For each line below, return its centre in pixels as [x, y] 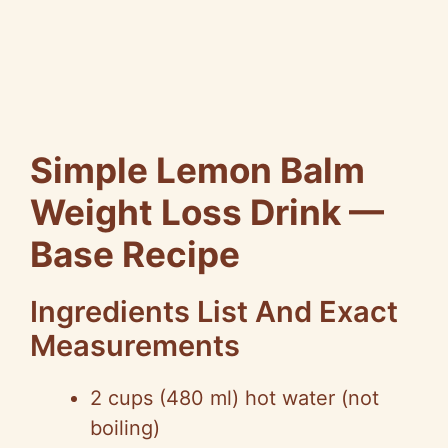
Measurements [135, 346]
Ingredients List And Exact [214, 312]
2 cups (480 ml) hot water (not [234, 398]
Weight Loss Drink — [207, 212]
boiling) [125, 428]
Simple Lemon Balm [197, 170]
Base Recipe [135, 254]
